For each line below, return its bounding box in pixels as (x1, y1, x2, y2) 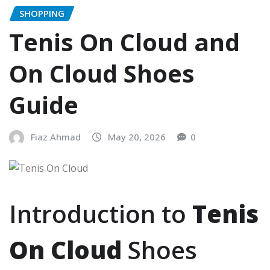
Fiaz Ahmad (31, 131, 81, 143)
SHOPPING (19, 7, 64, 19)
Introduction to (9, 196, 192, 230)
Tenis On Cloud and (9, 25, 240, 59)
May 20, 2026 (108, 131, 166, 143)
